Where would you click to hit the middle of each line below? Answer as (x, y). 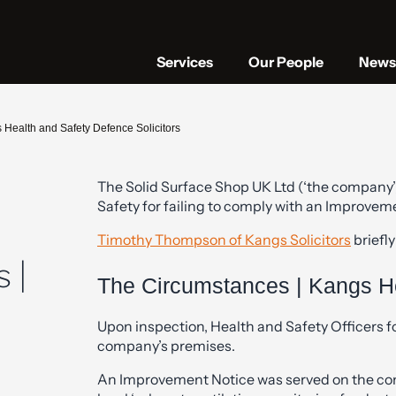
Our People (286, 61)
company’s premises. (166, 345)
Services (185, 61)
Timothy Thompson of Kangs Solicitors (224, 240)
